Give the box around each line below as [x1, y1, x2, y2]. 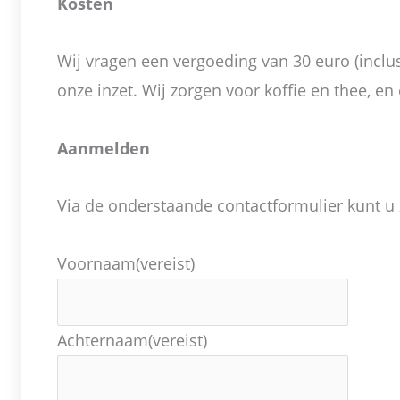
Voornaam [57, 252, 136, 274]
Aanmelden [57, 137, 150, 159]
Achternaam [57, 329, 148, 351]
